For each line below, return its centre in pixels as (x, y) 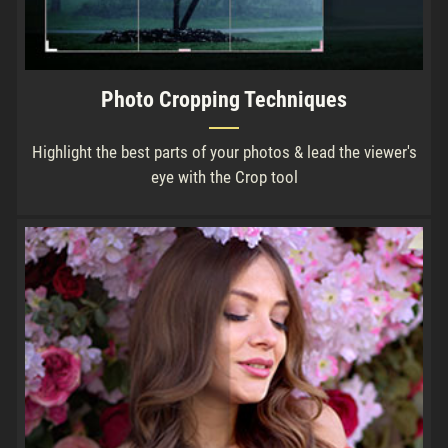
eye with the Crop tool (224, 177)
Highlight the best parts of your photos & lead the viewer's (224, 152)
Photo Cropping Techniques (224, 100)
